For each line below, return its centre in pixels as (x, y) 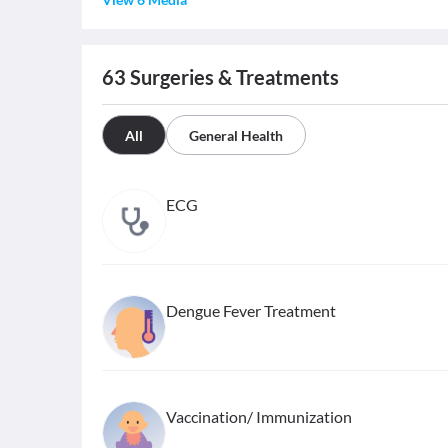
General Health (236, 135)
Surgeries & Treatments (232, 77)
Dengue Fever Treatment (251, 310)
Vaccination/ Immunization (259, 416)
